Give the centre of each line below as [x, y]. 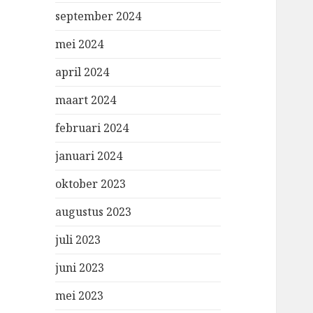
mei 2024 [80, 44]
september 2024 [99, 16]
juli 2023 [78, 240]
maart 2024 [86, 100]
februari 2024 [92, 128]
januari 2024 [89, 156]
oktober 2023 [91, 184]
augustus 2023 [94, 212]
